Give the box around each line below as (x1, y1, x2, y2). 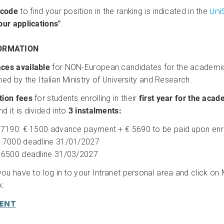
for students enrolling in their (34, 93, 139, 103)
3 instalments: (66, 106, 121, 115)
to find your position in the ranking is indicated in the (17, 6, 210, 16)
